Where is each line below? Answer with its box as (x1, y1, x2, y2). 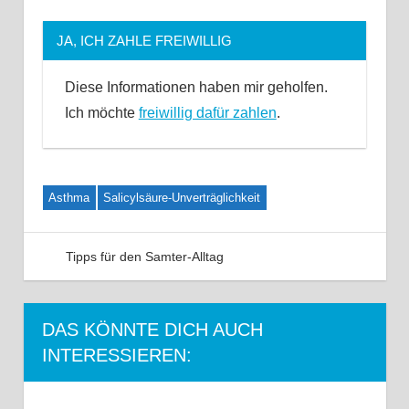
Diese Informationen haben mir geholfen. (64, 79, 328, 96)
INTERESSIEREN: (41, 345, 192, 366)
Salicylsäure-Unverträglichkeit (103, 190, 261, 204)
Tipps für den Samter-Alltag (66, 248, 225, 264)
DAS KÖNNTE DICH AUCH (41, 320, 263, 341)
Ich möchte (64, 105, 139, 121)
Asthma (48, 190, 90, 204)
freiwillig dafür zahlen (138, 105, 277, 121)
